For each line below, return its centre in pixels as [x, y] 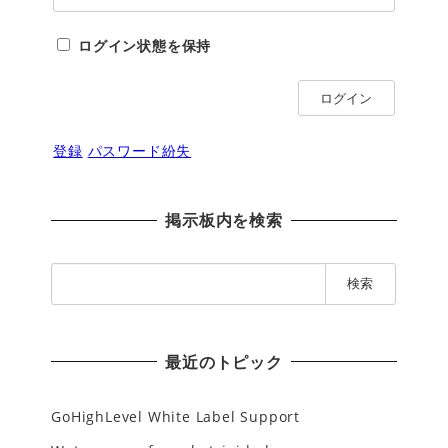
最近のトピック [224, 361]
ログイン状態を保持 [144, 46]
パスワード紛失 [139, 150]
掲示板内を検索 [224, 220]
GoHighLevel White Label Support [175, 416]
